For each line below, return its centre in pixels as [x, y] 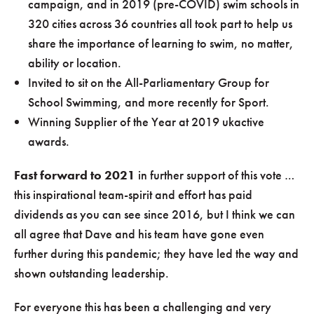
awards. [49, 141]
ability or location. [75, 62]
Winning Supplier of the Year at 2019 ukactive [146, 121]
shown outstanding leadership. [91, 273]
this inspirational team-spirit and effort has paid [133, 194]
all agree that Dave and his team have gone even [139, 233]
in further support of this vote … [215, 175]
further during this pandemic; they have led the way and [156, 253]
